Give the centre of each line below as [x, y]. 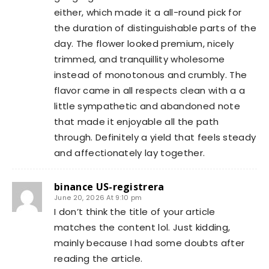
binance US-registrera [109, 187]
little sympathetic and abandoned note [147, 106]
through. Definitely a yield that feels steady [155, 137]
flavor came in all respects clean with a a [150, 90]
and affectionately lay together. [130, 153]
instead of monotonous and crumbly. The [151, 75]
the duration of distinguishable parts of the [156, 28]
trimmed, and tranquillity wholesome [140, 59]
